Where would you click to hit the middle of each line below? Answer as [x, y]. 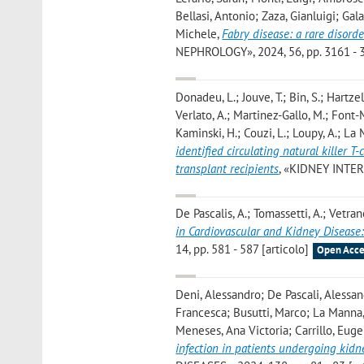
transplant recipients [227, 168]
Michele [197, 34]
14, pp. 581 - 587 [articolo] [243, 249]
